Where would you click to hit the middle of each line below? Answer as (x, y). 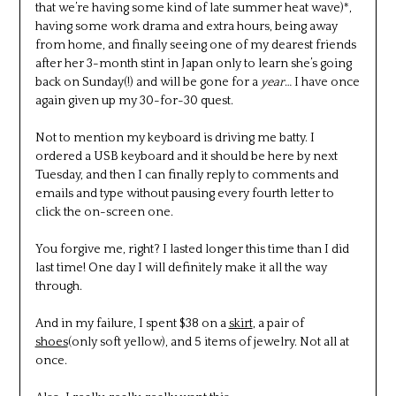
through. (58, 286)
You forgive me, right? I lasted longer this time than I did (192, 249)
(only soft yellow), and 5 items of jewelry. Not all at (208, 342)
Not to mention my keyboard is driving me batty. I (175, 137)
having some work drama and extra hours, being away (186, 26)
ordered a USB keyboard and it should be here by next (186, 156)
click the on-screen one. (104, 212)
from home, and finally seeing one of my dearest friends (195, 45)
